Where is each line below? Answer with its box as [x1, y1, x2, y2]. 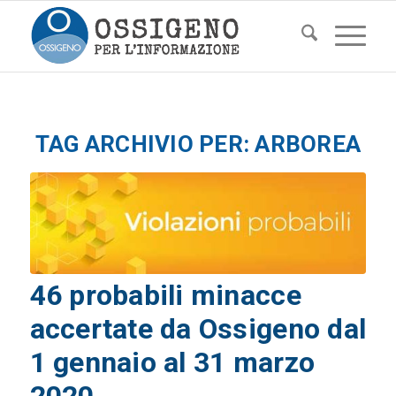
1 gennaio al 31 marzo [29, 346, 316, 380]
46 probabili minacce [29, 278, 301, 313]
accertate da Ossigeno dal [29, 312, 367, 346]
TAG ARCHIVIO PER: [34, 131, 255, 157]
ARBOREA [255, 131, 362, 157]
